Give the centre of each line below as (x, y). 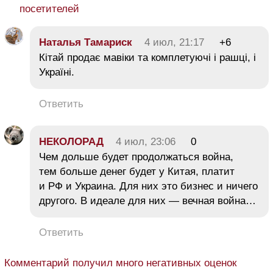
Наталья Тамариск (86, 43)
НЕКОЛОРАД (71, 142)
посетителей (49, 9)
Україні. (57, 73)
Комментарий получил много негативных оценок (120, 263)
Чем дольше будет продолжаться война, (136, 157)
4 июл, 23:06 (146, 142)
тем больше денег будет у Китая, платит (137, 172)
